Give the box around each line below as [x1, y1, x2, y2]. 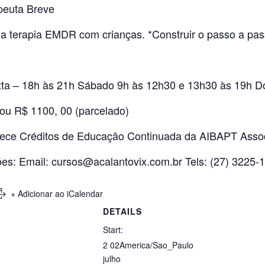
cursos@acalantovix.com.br [51, 153, 182, 169]
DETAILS [103, 205, 142, 217]
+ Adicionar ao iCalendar [11, 188, 103, 199]
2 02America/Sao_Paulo [103, 239, 193, 251]
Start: [103, 224, 123, 235]
